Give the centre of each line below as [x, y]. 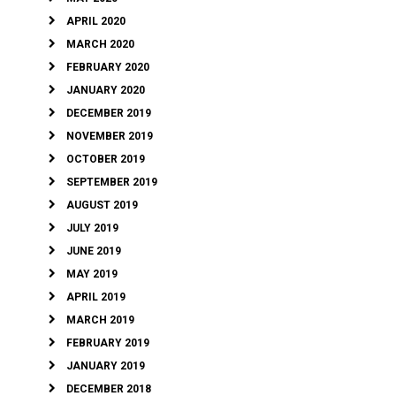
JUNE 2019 [94, 251]
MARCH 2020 [100, 45]
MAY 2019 [92, 274]
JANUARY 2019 [106, 366]
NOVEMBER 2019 [110, 137]
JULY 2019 [92, 228]
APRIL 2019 [96, 297]
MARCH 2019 [100, 320]
